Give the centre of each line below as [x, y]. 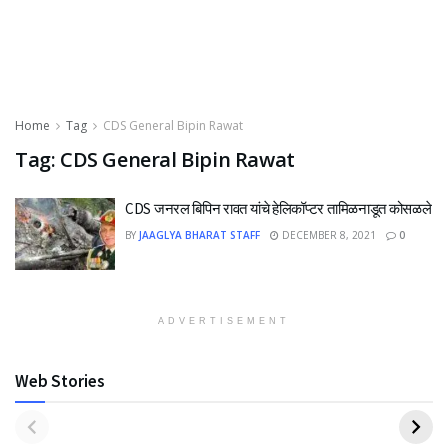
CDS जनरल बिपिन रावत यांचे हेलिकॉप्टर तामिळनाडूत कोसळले [278, 208]
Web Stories [60, 380]
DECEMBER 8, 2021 [327, 235]
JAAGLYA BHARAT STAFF [199, 235]
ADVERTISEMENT [224, 320]
